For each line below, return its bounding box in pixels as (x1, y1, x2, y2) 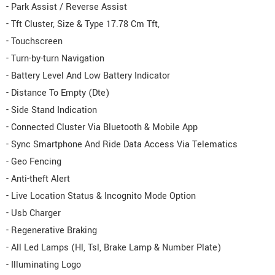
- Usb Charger (6, 207, 61, 220)
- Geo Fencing (6, 155, 61, 169)
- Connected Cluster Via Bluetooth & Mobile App (6, 121, 198, 134)
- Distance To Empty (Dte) (6, 87, 109, 100)
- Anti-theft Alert (6, 172, 70, 186)
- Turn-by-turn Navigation (6, 52, 104, 66)
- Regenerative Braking (6, 224, 97, 238)
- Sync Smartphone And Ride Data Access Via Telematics (6, 138, 238, 152)
